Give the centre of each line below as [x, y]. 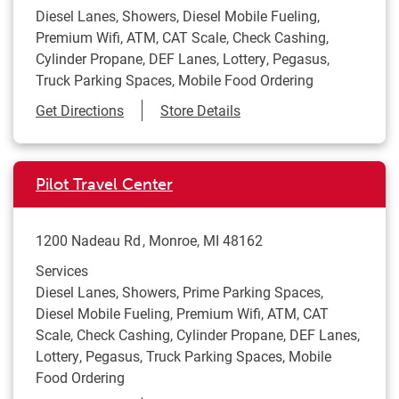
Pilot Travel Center [104, 184]
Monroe [173, 240]
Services [62, 270]
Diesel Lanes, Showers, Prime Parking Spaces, [179, 292]
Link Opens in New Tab [195, 109]
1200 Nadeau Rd [88, 240]
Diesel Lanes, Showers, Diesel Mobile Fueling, [178, 16]
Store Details [200, 110]
